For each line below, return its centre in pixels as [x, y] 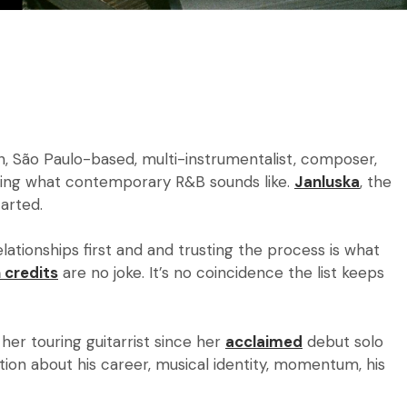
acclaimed [264, 341]
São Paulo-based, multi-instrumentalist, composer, [195, 159]
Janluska [327, 181]
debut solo [343, 341]
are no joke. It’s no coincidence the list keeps [221, 273]
